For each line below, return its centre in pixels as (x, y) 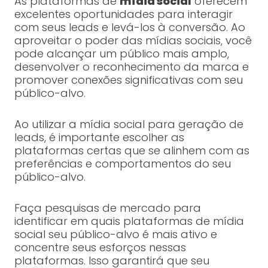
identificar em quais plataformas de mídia (129, 221)
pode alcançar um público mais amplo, (121, 54)
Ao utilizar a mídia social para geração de (129, 124)
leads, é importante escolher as (99, 138)
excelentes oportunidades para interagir (123, 14)
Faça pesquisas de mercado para (107, 208)
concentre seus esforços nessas (100, 248)
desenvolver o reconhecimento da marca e (131, 67)
